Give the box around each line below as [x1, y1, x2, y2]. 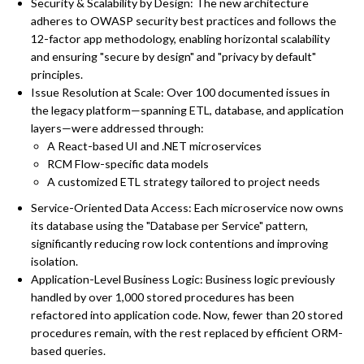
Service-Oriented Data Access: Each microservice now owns [30, 200, 344, 214]
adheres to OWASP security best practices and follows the [30, 13, 336, 28]
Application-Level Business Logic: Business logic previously [30, 271, 335, 286]
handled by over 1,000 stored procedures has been [30, 289, 294, 304]
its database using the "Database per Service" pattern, [30, 218, 308, 232]
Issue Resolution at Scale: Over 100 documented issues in [30, 84, 330, 99]
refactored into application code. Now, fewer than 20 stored [30, 307, 343, 322]
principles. [30, 67, 83, 81]
